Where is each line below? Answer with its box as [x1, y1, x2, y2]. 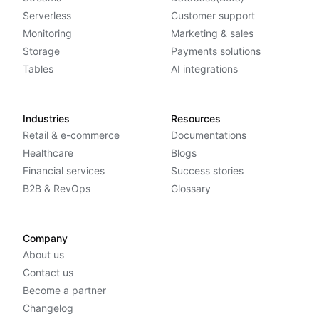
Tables [23, 63, 53, 75]
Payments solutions [171, 45, 261, 58]
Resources [171, 113, 221, 125]
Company [23, 232, 68, 245]
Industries [23, 113, 70, 125]
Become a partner [23, 284, 106, 297]
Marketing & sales [171, 27, 253, 40]
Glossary [171, 182, 211, 195]
